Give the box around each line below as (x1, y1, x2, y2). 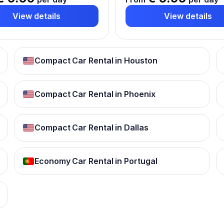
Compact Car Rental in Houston (34, 55, 157, 65)
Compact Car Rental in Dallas (34, 122, 148, 132)
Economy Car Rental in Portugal (34, 156, 157, 166)
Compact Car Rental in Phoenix (34, 89, 155, 99)
